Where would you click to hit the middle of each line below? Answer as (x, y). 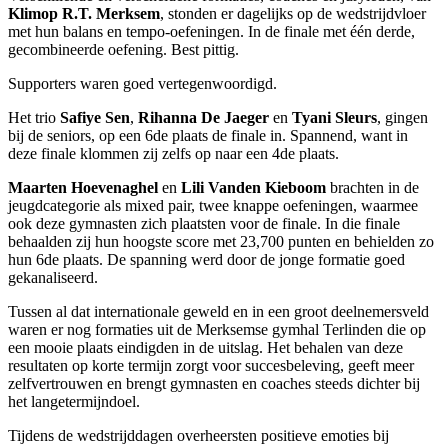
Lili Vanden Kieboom (255, 187)
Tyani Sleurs (334, 117)
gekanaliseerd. (53, 277)
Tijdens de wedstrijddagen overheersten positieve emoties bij (198, 435)
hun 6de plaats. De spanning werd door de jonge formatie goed (206, 259)
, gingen (402, 117)
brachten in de (374, 187)
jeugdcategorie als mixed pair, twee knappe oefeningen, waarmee (213, 205)
